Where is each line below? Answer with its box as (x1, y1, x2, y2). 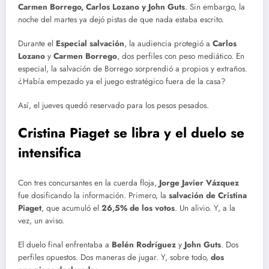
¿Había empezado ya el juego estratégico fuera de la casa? (18, 75, 226, 87)
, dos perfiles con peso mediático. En (117, 50, 244, 62)
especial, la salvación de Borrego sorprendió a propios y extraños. (18, 62, 247, 74)
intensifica (18, 143, 81, 163)
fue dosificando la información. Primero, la (18, 189, 169, 201)
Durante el (18, 37, 56, 49)
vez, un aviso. (18, 214, 64, 226)
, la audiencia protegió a (124, 37, 213, 49)
